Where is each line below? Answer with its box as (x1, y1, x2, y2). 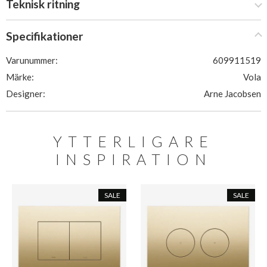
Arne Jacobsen (204, 88, 261, 99)
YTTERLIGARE (53, 132, 214, 150)
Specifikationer (6, 29, 83, 43)
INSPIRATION (55, 150, 212, 168)
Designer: (6, 88, 45, 99)
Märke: (6, 72, 34, 82)
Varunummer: (6, 55, 58, 66)
